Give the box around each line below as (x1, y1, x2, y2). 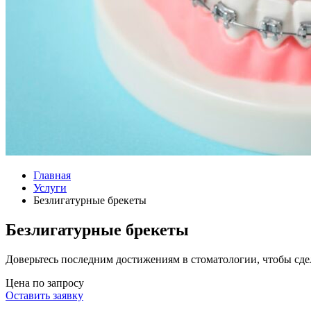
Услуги (33, 182, 67, 194)
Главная (33, 169, 71, 181)
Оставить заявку (6, 289, 83, 301)
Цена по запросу (6, 276, 84, 289)
